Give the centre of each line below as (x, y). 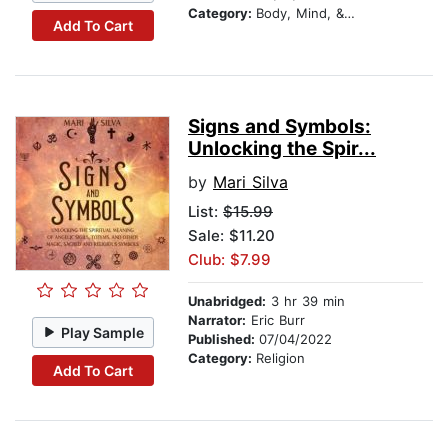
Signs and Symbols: (279, 127)
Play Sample (103, 332)
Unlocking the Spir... (282, 149)
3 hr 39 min (305, 301)
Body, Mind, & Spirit (300, 13)
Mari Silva (250, 182)
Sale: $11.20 (231, 236)
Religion (280, 358)
